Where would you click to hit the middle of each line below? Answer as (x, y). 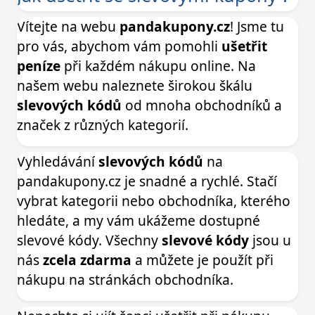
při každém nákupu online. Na (158, 66)
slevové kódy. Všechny (89, 240)
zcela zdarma (87, 260)
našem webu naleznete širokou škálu (135, 86)
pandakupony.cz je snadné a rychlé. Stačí (147, 181)
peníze (39, 66)
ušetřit (244, 46)
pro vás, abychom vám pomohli (119, 46)
